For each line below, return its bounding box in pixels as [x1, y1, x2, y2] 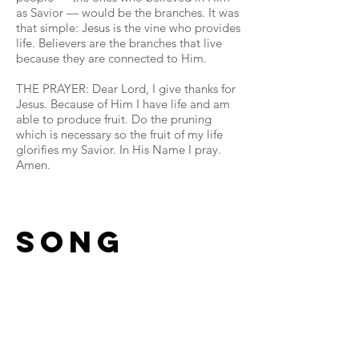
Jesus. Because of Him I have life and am [16, 96, 230, 111]
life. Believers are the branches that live [16, 35, 222, 50]
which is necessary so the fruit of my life [16, 127, 223, 142]
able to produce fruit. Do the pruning [16, 111, 212, 127]
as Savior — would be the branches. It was [16, 5, 239, 20]
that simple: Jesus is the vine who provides [16, 20, 240, 35]
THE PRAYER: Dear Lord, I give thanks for [16, 81, 236, 96]
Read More [72, 298, 131, 313]
